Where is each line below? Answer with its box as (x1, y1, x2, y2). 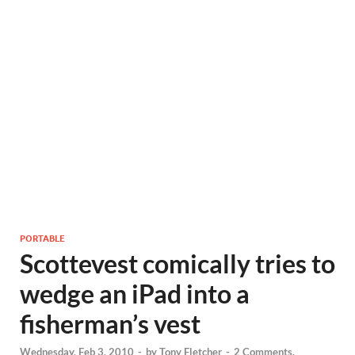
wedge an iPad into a (20, 278, 250, 309)
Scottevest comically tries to (20, 248, 335, 279)
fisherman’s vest (20, 308, 200, 339)
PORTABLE (20, 231, 65, 244)
